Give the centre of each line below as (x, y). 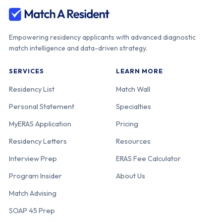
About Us (131, 176)
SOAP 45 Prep (32, 211)
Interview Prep (33, 159)
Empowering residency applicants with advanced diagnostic (102, 37)
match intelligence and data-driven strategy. (78, 48)
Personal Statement (42, 107)
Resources (133, 141)
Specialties (134, 107)
